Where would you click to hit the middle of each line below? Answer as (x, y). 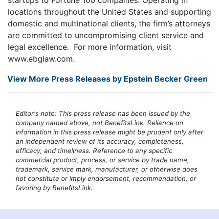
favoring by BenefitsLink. (54, 187)
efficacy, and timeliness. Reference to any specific (94, 150)
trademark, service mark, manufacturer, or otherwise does (107, 169)
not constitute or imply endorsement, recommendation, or (106, 178)
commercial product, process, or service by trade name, (102, 160)
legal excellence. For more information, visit (90, 47)
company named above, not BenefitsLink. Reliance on (99, 122)
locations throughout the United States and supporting (109, 11)
